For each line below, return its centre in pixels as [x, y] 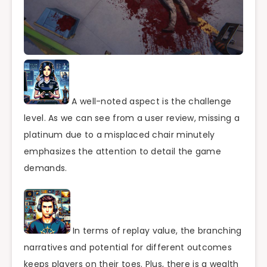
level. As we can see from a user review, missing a [132, 118]
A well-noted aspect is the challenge [150, 102]
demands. [46, 168]
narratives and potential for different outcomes [128, 247]
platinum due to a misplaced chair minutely [119, 135]
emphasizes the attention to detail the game [122, 152]
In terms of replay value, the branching [156, 230]
